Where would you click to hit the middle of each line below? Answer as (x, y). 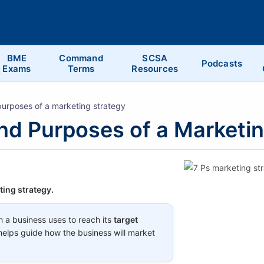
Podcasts (222, 63)
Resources (155, 68)
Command (81, 58)
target (126, 219)
